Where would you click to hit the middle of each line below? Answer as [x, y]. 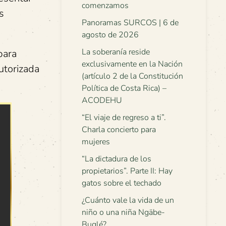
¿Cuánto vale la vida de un [128, 200]
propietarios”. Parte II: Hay [127, 171]
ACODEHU [102, 100]
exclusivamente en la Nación [132, 64]
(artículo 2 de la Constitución [132, 76]
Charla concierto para [119, 130]
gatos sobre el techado [122, 183]
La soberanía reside [116, 52]
